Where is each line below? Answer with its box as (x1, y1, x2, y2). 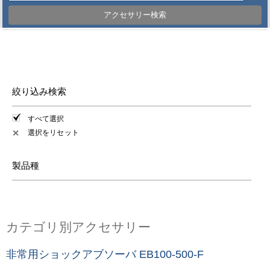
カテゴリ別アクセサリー (6, 219, 151, 234)
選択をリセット (28, 128, 79, 137)
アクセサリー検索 (104, 10, 166, 20)
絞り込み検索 (12, 86, 66, 96)
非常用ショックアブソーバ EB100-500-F (6, 248, 204, 260)
